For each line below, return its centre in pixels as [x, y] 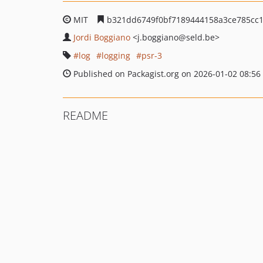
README [85, 115]
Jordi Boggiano [102, 37]
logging [116, 55]
